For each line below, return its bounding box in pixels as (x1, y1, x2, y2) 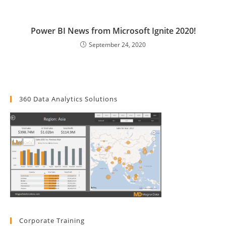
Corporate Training (19, 215, 85, 225)
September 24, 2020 (89, 40, 146, 49)
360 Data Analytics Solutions (19, 94, 118, 103)
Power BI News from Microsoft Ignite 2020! (30, 25, 196, 36)
